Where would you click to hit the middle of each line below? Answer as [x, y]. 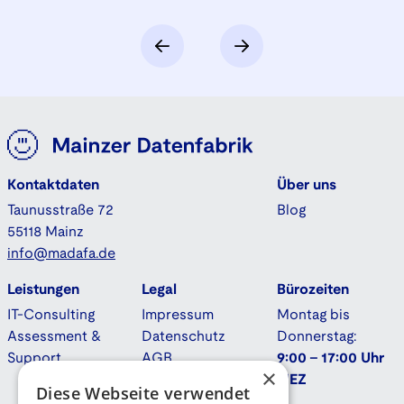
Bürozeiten [312, 290]
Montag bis [313, 315]
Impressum [178, 315]
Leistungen [43, 290]
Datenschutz [184, 337]
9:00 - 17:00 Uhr [330, 358]
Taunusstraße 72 [60, 211]
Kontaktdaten [53, 185]
